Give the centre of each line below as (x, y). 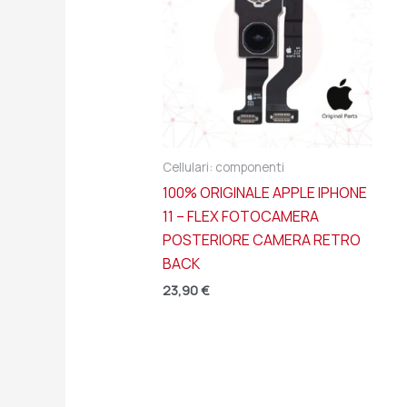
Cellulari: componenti (223, 167)
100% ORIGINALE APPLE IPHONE (264, 193)
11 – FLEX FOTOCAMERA (240, 217)
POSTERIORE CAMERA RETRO (261, 240)
